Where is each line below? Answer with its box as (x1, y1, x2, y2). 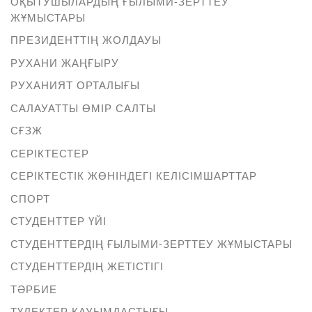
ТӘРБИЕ (10, 281, 57, 296)
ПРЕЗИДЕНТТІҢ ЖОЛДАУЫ (10, 32, 162, 47)
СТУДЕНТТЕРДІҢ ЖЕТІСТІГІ (10, 258, 164, 274)
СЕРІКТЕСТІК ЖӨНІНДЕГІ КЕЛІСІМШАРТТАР (10, 168, 257, 183)
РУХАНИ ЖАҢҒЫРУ (10, 54, 119, 70)
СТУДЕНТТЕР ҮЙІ (10, 213, 107, 228)
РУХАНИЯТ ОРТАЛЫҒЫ (10, 77, 140, 93)
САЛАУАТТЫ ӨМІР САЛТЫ (10, 100, 156, 115)
